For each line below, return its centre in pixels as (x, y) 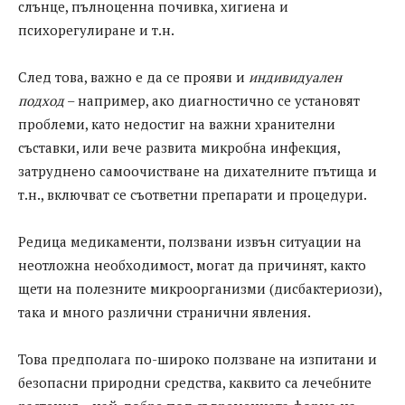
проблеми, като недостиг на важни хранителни (177, 124)
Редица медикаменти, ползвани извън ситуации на (190, 242)
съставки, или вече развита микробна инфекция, (179, 148)
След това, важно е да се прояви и (133, 77)
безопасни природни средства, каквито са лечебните (195, 383)
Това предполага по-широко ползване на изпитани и (198, 359)
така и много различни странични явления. (165, 312)
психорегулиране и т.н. (96, 30)
